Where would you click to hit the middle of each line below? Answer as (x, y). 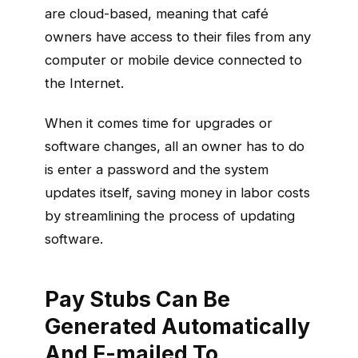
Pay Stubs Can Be (137, 299)
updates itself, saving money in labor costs (177, 193)
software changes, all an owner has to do (175, 147)
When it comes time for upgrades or (159, 123)
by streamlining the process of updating (170, 216)
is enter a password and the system (157, 170)
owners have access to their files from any (178, 37)
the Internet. (84, 84)
